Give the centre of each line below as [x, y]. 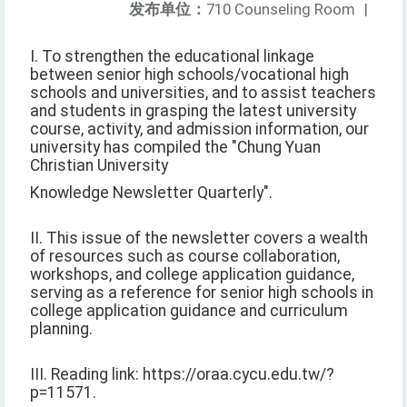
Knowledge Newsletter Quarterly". [151, 193]
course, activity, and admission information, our [199, 129]
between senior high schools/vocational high [189, 75]
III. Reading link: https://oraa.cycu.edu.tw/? [182, 375]
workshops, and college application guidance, [192, 275]
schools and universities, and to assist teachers [203, 93]
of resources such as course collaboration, [185, 257]
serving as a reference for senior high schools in [202, 293]
